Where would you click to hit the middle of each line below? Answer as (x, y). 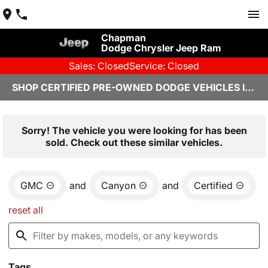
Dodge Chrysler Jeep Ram (161, 48)
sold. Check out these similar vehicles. (134, 142)
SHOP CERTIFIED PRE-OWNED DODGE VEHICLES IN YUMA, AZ (249, 87)
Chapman (123, 38)
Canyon (118, 185)
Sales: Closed (99, 66)
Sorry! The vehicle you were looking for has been (134, 130)
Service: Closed (164, 66)
